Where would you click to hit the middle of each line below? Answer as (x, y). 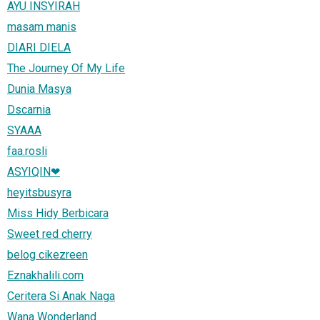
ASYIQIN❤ (34, 171)
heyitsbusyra (39, 192)
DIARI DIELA (39, 47)
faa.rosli (27, 151)
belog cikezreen (47, 254)
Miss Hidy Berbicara (58, 213)
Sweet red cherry (50, 234)
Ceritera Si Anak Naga (61, 296)
